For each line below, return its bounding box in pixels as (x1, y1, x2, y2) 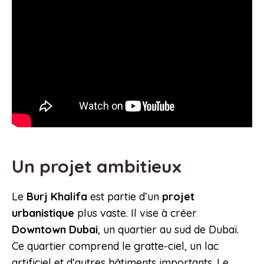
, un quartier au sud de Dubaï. (98, 223, 239, 237)
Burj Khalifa (27, 190, 87, 204)
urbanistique (12, 206, 74, 220)
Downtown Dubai (12, 223, 98, 237)
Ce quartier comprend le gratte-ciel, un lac (12, 239, 219, 253)
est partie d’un (87, 190, 162, 204)
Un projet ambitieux (12, 155, 186, 178)
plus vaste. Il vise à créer (74, 206, 197, 220)
